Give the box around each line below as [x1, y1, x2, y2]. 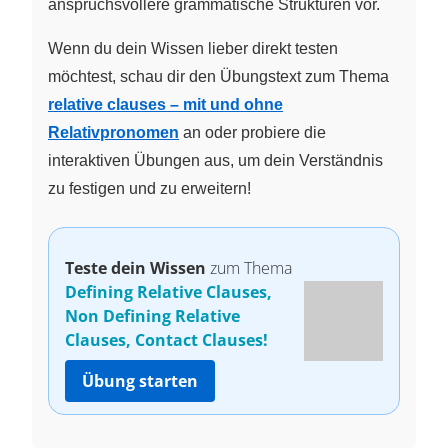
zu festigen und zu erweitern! [48, 179, 251, 197]
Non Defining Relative [65, 304, 240, 327]
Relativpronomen [48, 123, 179, 141]
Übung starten [82, 369, 198, 392]
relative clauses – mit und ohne [48, 95, 283, 113]
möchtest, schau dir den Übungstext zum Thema [48, 67, 389, 85]
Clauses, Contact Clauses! [65, 328, 268, 351]
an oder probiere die [179, 123, 326, 141]
